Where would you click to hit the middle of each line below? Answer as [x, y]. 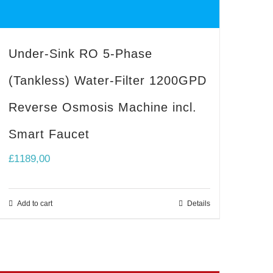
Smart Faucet [49, 134]
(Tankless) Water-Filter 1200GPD [107, 81]
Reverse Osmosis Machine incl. [102, 108]
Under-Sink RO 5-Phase [80, 54]
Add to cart [34, 204]
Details [199, 204]
